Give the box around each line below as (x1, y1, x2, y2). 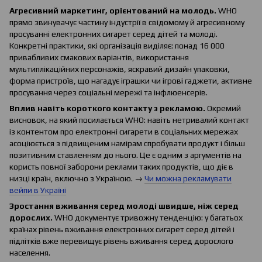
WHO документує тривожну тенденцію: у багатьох (53, 213, 243, 223)
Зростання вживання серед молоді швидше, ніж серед (9, 201, 239, 211)
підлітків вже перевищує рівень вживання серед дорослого (9, 236, 233, 246)
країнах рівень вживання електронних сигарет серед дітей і (9, 225, 235, 235)
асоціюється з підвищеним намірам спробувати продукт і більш (9, 139, 245, 149)
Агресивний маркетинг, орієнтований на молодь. (9, 6, 216, 16)
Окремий (205, 104, 241, 113)
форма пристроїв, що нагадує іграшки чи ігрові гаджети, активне (9, 76, 252, 86)
